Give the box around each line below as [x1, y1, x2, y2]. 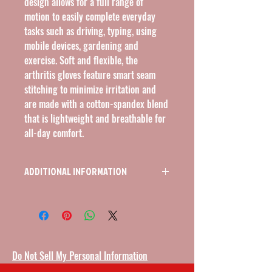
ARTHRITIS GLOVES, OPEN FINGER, [24, 189, 136, 202]
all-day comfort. [24, 126, 84, 140]
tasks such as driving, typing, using [24, 24, 157, 38]
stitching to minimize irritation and [24, 82, 156, 97]
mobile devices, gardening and [24, 38, 138, 53]
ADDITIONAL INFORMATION [24, 165, 127, 178]
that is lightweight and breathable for [24, 111, 166, 126]
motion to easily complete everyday [24, 9, 155, 24]
